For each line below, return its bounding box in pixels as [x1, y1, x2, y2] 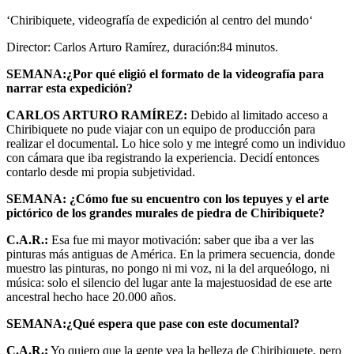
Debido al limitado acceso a [187, 107, 328, 122]
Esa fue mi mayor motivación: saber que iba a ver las [48, 232, 314, 247]
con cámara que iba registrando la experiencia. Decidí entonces [6, 150, 319, 164]
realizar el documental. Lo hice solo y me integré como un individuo [6, 136, 345, 150]
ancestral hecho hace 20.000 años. [6, 289, 176, 303]
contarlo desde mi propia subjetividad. [6, 164, 195, 179]
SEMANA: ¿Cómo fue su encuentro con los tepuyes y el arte [6, 191, 329, 205]
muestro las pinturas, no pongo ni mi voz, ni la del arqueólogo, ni [6, 261, 330, 275]
